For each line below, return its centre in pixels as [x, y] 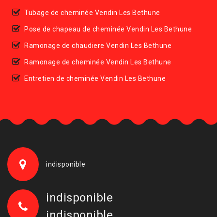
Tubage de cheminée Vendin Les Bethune [92, 12]
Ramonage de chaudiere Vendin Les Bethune [98, 45]
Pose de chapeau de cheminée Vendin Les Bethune [108, 29]
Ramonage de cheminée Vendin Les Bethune [98, 62]
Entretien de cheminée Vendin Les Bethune [95, 78]
